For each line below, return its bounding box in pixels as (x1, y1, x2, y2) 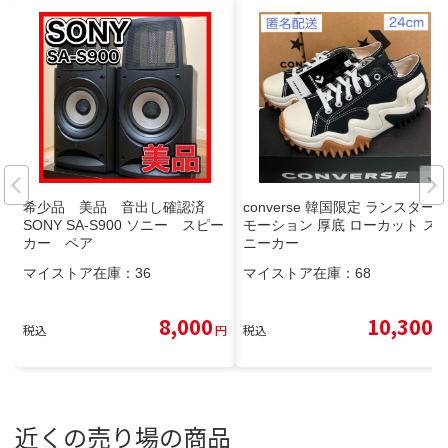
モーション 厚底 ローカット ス (243, 216, 437, 233)
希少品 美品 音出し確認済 (23, 198, 219, 215)
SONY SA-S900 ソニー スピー (23, 216, 224, 233)
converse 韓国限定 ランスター (243, 198, 435, 215)
